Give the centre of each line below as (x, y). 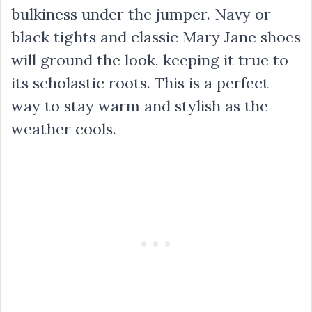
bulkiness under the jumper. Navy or (141, 14)
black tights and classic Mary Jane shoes (156, 37)
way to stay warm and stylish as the (140, 106)
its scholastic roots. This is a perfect (140, 83)
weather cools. (64, 129)
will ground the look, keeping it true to (150, 60)
